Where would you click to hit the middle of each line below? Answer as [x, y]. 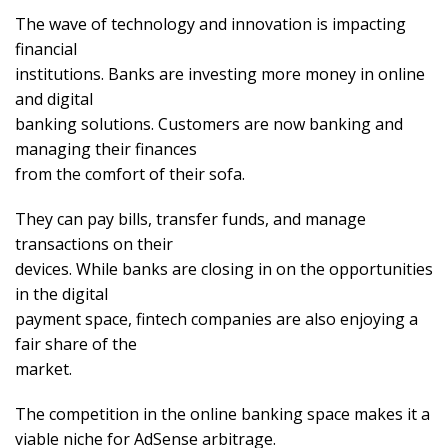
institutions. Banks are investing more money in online [220, 74]
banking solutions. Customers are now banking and [209, 124]
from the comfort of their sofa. [130, 174]
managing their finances [106, 149]
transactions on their [94, 244]
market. [43, 369]
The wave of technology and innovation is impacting [210, 24]
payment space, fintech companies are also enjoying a [216, 319]
